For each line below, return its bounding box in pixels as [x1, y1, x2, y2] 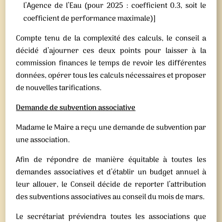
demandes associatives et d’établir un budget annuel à [16, 166, 206, 178]
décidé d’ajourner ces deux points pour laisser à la [16, 45, 206, 57]
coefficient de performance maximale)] [23, 13, 156, 25]
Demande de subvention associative [16, 102, 136, 114]
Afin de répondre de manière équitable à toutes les [16, 154, 206, 166]
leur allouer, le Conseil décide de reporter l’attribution [16, 179, 206, 191]
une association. [16, 134, 70, 146]
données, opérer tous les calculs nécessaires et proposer [16, 70, 206, 82]
